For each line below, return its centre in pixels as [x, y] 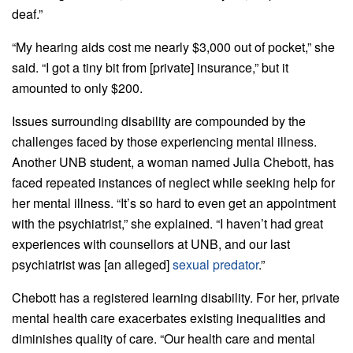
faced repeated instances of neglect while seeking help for [173, 183]
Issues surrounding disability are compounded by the [159, 121]
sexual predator [216, 265]
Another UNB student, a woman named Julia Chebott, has [173, 162]
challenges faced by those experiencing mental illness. [164, 142]
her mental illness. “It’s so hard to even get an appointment [174, 203]
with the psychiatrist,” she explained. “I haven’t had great [167, 224]
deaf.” [27, 14]
